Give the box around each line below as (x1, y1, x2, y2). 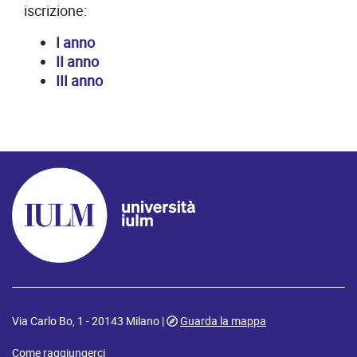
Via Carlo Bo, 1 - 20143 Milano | (12, 312, 167, 329)
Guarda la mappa (180, 312, 266, 329)
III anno (56, 70, 103, 91)
